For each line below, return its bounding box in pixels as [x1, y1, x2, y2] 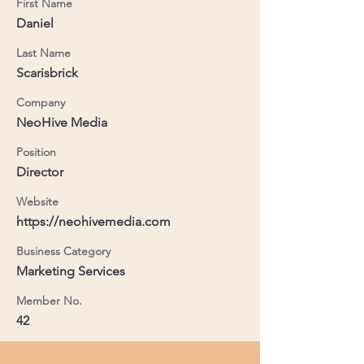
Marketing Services [16, 262, 125, 279]
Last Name [16, 45, 71, 60]
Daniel [16, 15, 54, 31]
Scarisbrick [16, 64, 78, 80]
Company [16, 94, 65, 110]
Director [16, 163, 63, 180]
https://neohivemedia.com [16, 213, 171, 229]
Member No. [16, 292, 82, 308]
